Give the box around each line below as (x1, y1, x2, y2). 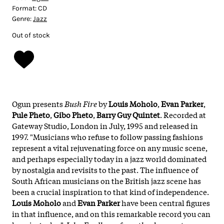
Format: (12, 3, 38, 12)
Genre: (12, 14, 33, 23)
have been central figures (120, 196, 210, 208)
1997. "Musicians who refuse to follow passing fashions (12, 130, 203, 142)
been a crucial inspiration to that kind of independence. (12, 185, 209, 197)
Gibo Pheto (53, 108, 93, 120)
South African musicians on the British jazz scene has (12, 174, 201, 186)
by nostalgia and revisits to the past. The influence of (12, 163, 198, 175)
